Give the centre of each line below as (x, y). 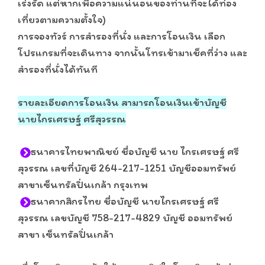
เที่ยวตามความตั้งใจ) (62, 20)
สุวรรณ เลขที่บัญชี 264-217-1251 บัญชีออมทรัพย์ (127, 168)
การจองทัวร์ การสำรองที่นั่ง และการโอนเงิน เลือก (122, 36)
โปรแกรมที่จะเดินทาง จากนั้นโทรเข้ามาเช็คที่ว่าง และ (132, 53)
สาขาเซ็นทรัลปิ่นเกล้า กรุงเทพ (83, 185)
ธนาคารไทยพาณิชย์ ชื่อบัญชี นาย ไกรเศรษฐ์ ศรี (135, 151)
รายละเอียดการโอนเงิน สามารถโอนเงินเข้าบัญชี (122, 102)
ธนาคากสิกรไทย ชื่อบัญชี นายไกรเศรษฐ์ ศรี (125, 201)
